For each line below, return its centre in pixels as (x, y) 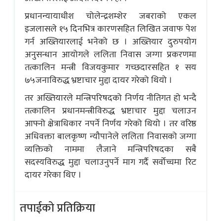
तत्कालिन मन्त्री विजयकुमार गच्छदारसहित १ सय (110, 68)
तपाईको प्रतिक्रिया (57, 208)
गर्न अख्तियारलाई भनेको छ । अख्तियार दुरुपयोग (110, 42)
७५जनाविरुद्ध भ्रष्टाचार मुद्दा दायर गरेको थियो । (98, 81)
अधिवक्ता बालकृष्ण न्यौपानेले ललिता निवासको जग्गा (110, 137)
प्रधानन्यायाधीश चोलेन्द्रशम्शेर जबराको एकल (110, 17)
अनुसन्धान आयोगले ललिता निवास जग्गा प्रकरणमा (110, 55)
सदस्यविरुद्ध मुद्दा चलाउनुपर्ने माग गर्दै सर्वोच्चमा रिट (110, 163)
